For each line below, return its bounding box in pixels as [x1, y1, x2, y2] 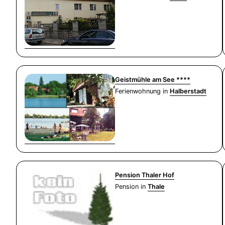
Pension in [115, 182, 148, 190]
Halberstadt [170, 87, 206, 95]
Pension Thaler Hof [115, 171, 174, 179]
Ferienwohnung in [115, 87, 170, 95]
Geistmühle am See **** [115, 76, 190, 84]
